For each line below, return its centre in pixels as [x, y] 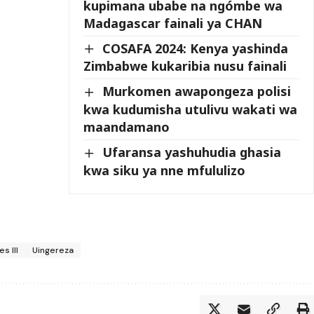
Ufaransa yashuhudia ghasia [192, 152]
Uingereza [53, 250]
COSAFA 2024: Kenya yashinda [196, 48]
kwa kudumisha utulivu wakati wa [191, 109]
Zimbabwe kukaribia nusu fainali [185, 66]
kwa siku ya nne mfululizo [165, 170]
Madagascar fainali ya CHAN [173, 23]
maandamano [127, 127]
